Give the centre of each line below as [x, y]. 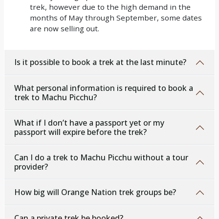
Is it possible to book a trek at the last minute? [100, 62]
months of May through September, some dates [116, 17]
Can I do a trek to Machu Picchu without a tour [101, 157]
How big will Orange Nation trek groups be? [95, 192]
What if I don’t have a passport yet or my [89, 122]
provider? [31, 166]
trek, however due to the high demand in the [110, 7]
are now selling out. [65, 28]
